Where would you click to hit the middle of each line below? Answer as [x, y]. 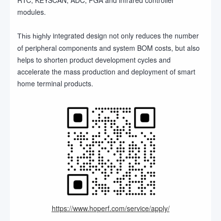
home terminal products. [55, 83]
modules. [32, 12]
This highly [35, 36]
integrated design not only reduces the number [126, 35]
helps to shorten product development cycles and [94, 59]
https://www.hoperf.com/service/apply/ [110, 208]
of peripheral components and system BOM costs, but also [109, 48]
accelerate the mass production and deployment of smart [106, 71]
